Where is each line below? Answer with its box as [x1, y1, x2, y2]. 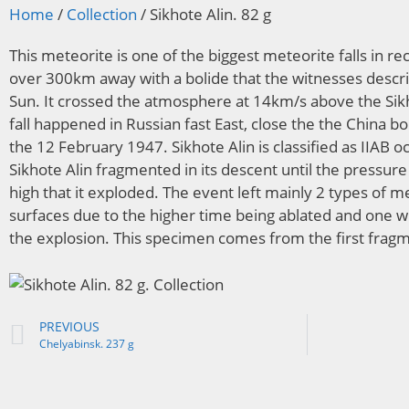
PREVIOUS [39, 317, 100, 335]
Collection [67, 4, 137, 25]
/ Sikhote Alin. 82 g [137, 4, 271, 25]
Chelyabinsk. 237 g [39, 335, 134, 351]
